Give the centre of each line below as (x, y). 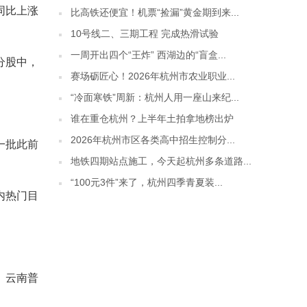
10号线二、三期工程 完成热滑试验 (145, 34)
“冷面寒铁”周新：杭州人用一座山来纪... (155, 97)
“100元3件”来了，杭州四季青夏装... (147, 182)
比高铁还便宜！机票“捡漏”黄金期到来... (155, 12)
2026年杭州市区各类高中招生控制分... (153, 140)
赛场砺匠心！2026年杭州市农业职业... (153, 76)
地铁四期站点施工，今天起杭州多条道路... (161, 161)
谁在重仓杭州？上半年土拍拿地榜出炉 (152, 119)
